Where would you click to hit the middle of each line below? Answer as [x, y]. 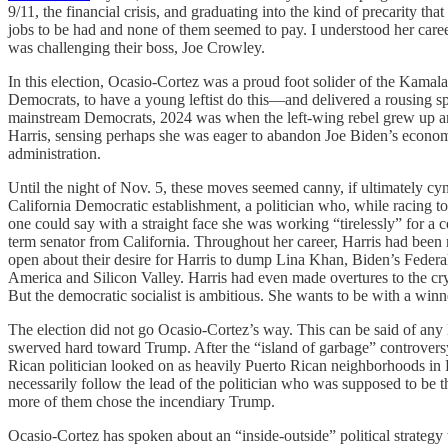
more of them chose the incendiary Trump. [141, 401]
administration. [54, 153]
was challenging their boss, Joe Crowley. [136, 47]
